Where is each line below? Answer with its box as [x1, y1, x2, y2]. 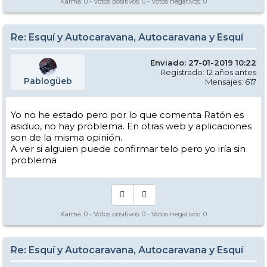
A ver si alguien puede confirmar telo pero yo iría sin [11, 143, 246, 155]
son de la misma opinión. [11, 132, 122, 144]
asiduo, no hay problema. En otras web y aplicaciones [11, 120, 252, 132]
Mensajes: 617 [205, 77, 256, 87]
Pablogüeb [23, 76, 72, 87]
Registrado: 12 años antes [160, 67, 256, 77]
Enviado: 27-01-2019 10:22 [150, 58, 256, 68]
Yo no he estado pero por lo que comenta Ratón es [11, 109, 244, 121]
